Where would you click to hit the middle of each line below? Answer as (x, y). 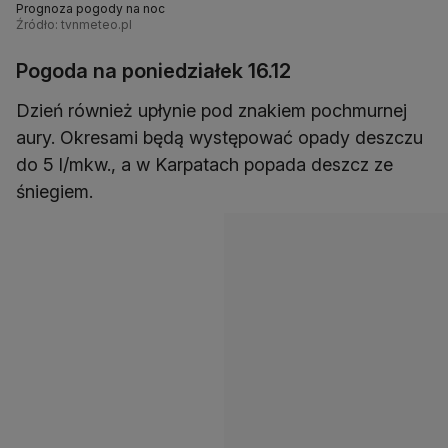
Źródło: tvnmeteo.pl (74, 25)
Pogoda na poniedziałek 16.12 (153, 71)
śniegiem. (54, 192)
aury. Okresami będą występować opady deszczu (219, 138)
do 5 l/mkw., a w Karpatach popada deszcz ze (204, 165)
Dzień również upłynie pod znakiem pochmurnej (211, 111)
